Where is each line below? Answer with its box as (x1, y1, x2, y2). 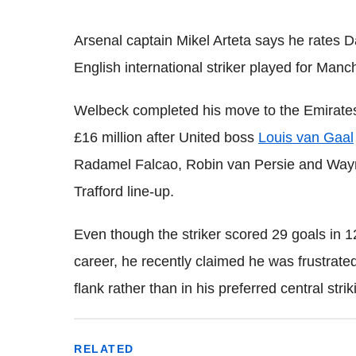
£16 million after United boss (74, 129, 258, 145)
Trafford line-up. (74, 183, 174, 199)
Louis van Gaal (258, 129, 354, 145)
